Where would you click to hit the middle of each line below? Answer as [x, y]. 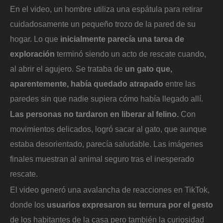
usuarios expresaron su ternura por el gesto [130, 205]
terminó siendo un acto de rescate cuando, [130, 54]
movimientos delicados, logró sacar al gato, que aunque [108, 129]
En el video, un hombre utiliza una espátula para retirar [106, 9]
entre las [179, 83]
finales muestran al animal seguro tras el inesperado [102, 159]
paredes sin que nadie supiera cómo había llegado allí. [107, 98]
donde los [28, 205]
